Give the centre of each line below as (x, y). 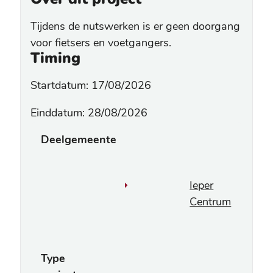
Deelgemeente (79, 140)
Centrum (211, 202)
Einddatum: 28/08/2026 (89, 113)
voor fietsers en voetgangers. (102, 42)
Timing (55, 58)
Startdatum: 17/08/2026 (91, 86)
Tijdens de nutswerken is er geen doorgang (135, 26)
